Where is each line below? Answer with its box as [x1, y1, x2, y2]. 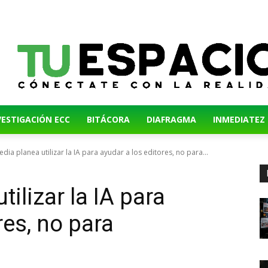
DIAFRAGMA [147, 114, 196, 125]
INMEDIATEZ [213, 114, 265, 125]
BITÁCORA [87, 114, 130, 125]
